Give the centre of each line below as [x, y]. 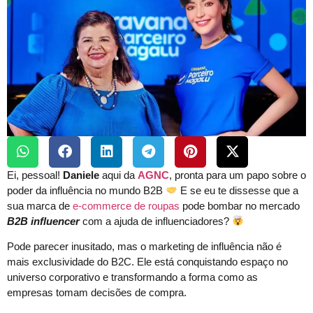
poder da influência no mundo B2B [86, 190]
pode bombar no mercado [240, 205]
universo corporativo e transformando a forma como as [132, 277]
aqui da [118, 175]
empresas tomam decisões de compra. [97, 292]
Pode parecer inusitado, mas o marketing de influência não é [144, 246]
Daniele [81, 175]
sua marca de [40, 205]
